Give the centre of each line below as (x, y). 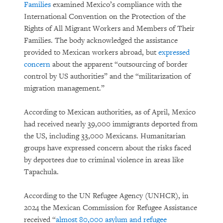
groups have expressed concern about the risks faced (108, 148)
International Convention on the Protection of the (105, 17)
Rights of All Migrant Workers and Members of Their (109, 29)
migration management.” (64, 88)
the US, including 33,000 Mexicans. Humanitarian (105, 136)
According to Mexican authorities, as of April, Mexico (110, 112)
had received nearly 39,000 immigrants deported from (111, 124)
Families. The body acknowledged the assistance (101, 41)
